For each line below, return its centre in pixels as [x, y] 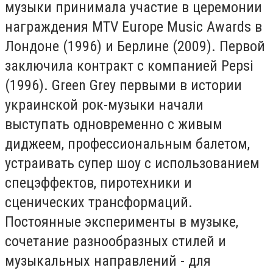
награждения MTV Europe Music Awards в [133, 27]
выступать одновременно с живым [114, 124]
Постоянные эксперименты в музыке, [122, 222]
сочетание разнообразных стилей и [115, 241]
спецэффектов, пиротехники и [98, 183]
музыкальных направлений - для [108, 261]
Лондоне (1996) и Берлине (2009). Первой [135, 46]
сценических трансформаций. [99, 202]
